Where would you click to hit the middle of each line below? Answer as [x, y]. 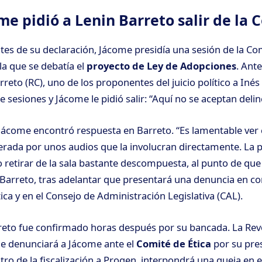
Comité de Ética [174, 243]
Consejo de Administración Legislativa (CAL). [144, 195]
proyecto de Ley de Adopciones [161, 66]
